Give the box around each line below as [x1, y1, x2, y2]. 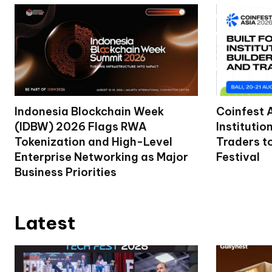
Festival [216, 149, 260, 164]
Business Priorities [15, 165, 117, 179]
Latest [15, 211, 75, 234]
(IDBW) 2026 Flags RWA [15, 119, 147, 134]
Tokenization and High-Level [15, 134, 172, 149]
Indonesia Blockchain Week [15, 104, 164, 118]
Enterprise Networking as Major [15, 149, 188, 164]
